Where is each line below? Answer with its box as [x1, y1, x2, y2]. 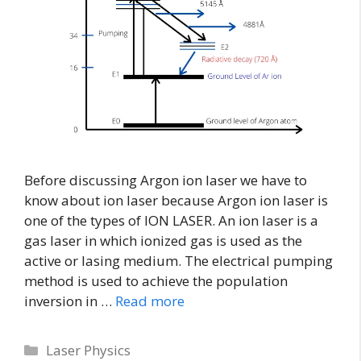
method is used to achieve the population [24, 271, 288, 290]
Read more [115, 291, 185, 310]
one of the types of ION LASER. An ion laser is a [24, 210, 318, 230]
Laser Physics [46, 340, 131, 359]
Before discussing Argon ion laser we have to [24, 170, 307, 189]
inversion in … [24, 291, 115, 310]
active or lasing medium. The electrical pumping [24, 251, 333, 270]
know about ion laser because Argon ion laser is [24, 190, 328, 210]
